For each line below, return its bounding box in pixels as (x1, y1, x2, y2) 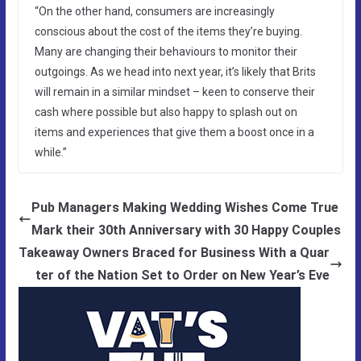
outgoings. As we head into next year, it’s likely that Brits (34, 64, 316, 78)
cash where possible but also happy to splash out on (34, 105, 297, 118)
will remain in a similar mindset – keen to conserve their (34, 85, 315, 98)
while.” (34, 145, 67, 159)
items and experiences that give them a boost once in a (34, 125, 314, 139)
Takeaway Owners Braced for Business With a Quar (19, 244, 330, 260)
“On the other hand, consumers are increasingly (34, 4, 275, 18)
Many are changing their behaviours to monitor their (34, 44, 297, 58)
